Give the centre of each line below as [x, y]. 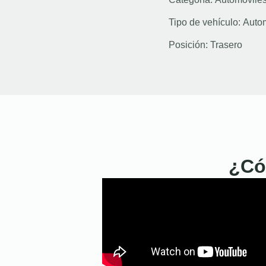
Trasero [226, 45]
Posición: [189, 45]
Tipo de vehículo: [206, 22]
